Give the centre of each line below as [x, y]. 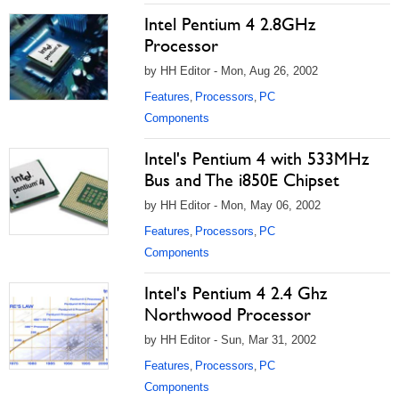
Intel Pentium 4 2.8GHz [230, 24]
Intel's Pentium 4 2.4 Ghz [236, 293]
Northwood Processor [228, 314]
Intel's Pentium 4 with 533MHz [256, 159]
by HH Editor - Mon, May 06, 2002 [232, 205]
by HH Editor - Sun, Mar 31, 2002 [230, 340]
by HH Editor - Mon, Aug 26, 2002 [231, 71]
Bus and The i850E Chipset [242, 180]
